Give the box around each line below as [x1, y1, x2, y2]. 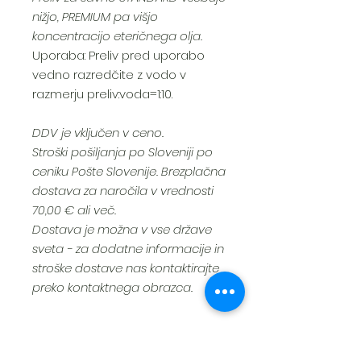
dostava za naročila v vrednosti [32, 182, 214, 200]
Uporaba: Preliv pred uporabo [32, 47, 205, 64]
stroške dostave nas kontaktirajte [32, 259, 219, 277]
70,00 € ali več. [32, 201, 116, 219]
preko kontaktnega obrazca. [32, 279, 193, 297]
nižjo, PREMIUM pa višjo [32, 8, 158, 26]
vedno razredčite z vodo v [32, 66, 186, 84]
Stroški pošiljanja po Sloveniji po [32, 143, 213, 161]
